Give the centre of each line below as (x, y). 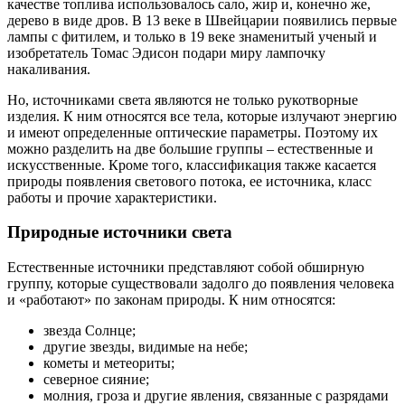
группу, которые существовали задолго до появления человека (201, 284)
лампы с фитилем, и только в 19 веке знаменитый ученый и (192, 36)
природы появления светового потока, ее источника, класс (189, 181)
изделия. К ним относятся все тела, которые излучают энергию (202, 116)
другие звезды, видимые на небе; (146, 347)
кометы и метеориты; (109, 363)
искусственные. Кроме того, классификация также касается (192, 165)
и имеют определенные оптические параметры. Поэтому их (193, 132)
